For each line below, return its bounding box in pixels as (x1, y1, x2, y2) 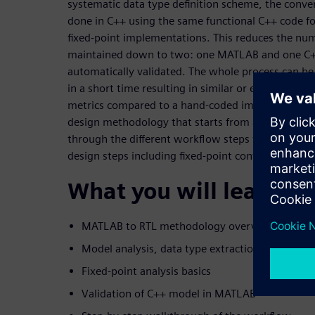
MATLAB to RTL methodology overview (82, 219, 274, 233)
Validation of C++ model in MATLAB (82, 287, 256, 301)
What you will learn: (67, 177, 287, 205)
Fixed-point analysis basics (82, 264, 211, 278)
